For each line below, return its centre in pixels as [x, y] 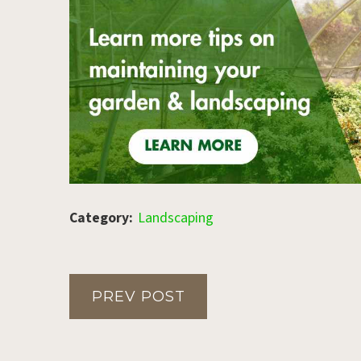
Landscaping [176, 218]
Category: [102, 218]
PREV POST [139, 297]
